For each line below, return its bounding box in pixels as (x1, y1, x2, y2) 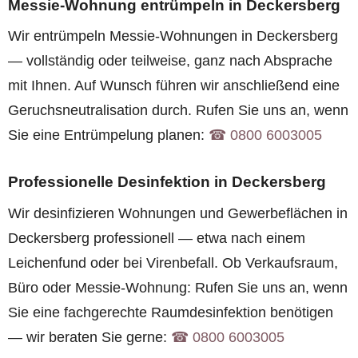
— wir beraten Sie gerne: (8, 328, 171, 345)
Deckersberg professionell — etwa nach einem (8, 229, 305, 246)
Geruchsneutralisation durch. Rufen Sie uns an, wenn (8, 102, 348, 119)
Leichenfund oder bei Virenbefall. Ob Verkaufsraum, (8, 254, 338, 271)
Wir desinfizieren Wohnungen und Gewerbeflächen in (8, 205, 348, 221)
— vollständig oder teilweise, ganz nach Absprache (8, 53, 332, 70)
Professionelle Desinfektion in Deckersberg (8, 173, 326, 191)
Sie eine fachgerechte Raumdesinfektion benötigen (8, 304, 333, 320)
